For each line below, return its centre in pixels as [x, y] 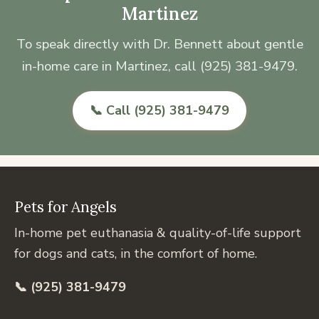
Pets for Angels [66, 206]
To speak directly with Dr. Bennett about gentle [159, 45]
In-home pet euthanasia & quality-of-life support [158, 232]
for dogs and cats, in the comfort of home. [136, 253]
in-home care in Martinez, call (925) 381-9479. [159, 67]
